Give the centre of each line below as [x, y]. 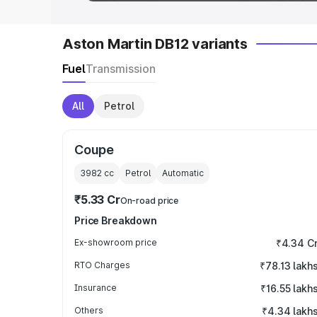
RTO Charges [102, 265]
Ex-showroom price [116, 242]
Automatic [183, 173]
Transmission [121, 69]
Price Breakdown [116, 220]
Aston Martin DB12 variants [155, 44]
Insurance [96, 288]
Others [89, 310]
